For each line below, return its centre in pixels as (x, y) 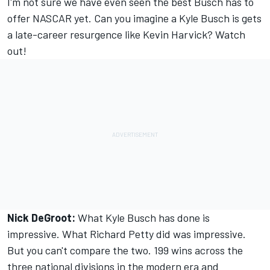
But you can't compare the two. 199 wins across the (125, 250)
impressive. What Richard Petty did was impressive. (127, 234)
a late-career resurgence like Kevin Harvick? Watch (126, 35)
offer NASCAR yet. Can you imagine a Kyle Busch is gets (134, 18)
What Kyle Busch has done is (143, 218)
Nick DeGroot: (41, 218)
